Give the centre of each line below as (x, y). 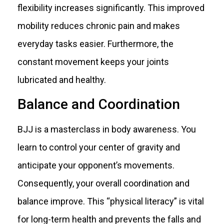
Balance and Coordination (99, 104)
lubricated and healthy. (62, 79)
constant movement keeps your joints (93, 61)
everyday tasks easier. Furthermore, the (95, 43)
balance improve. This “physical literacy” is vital (111, 201)
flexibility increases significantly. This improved (111, 7)
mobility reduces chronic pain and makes (99, 25)
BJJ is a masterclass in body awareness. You (107, 129)
